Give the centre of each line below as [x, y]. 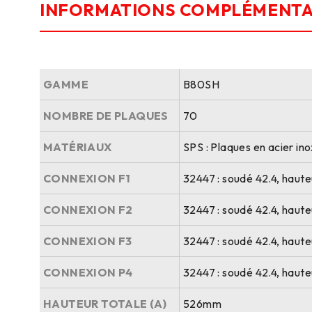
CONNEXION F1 [87, 178]
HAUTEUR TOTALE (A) [105, 303]
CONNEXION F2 [88, 209]
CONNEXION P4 [88, 272]
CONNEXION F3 [88, 241]
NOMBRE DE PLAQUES [106, 115]
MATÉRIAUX [78, 147]
